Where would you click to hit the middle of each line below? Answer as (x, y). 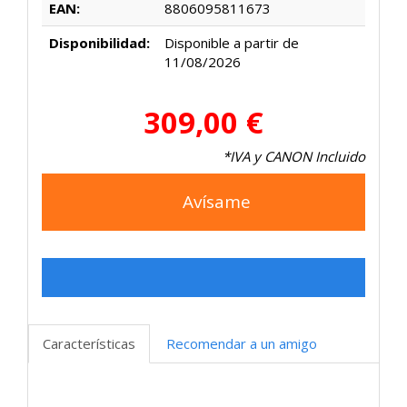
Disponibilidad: (99, 43)
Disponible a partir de (232, 43)
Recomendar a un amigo (242, 344)
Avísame (214, 202)
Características (89, 344)
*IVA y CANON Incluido (294, 157)
